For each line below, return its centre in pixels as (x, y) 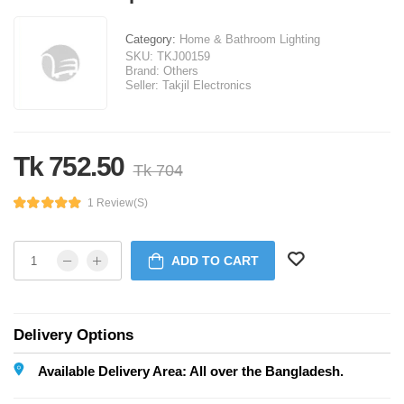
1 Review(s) (117, 202)
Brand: (142, 71)
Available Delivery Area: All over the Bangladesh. (191, 372)
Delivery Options (73, 335)
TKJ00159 (184, 57)
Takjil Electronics (207, 86)
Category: (152, 40)
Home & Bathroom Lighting (250, 40)
